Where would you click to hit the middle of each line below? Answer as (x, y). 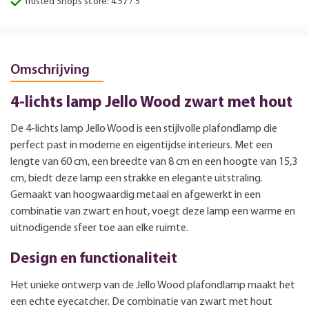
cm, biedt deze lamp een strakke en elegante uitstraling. (137, 178)
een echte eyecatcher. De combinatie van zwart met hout (141, 302)
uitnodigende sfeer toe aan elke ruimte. (99, 228)
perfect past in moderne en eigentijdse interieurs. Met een (141, 145)
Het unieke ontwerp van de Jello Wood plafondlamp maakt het (153, 285)
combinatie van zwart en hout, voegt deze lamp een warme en (153, 211)
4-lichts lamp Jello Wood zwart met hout (151, 103)
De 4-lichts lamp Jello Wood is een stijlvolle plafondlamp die (144, 129)
